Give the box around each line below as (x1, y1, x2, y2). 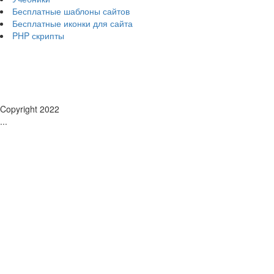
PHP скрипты (12, 29, 64, 42)
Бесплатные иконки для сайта (12, 17, 133, 29)
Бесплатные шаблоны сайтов (12, 5, 130, 17)
